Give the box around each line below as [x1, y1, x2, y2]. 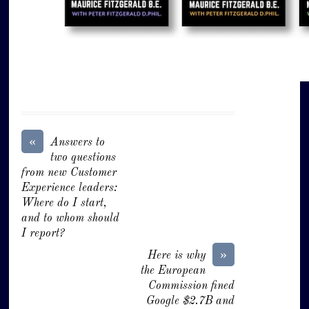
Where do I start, [21, 198, 108, 210]
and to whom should [21, 213, 120, 225]
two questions [50, 152, 117, 164]
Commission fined [148, 281, 235, 292]
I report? [21, 228, 65, 240]
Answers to [50, 137, 106, 149]
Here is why [147, 250, 206, 262]
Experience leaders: [21, 183, 118, 195]
